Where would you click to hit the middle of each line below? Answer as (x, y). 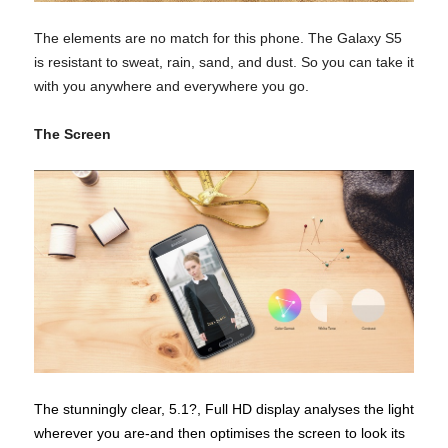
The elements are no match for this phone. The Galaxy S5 (218, 38)
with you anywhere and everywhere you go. (171, 86)
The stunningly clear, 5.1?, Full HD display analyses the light (224, 409)
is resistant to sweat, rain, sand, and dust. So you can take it (224, 62)
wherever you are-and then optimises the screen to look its (219, 433)
